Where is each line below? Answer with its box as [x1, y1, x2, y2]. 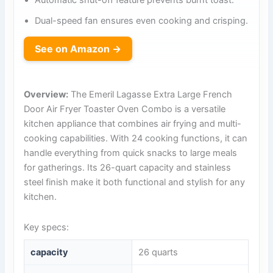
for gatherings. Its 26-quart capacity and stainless [24, 162, 232, 174]
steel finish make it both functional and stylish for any [24, 177, 246, 188]
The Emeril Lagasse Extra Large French [68, 89, 233, 101]
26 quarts [138, 247, 179, 258]
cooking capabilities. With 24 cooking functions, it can [24, 133, 248, 144]
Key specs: [24, 222, 69, 233]
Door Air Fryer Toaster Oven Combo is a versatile [24, 104, 226, 115]
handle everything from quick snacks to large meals [24, 147, 238, 159]
